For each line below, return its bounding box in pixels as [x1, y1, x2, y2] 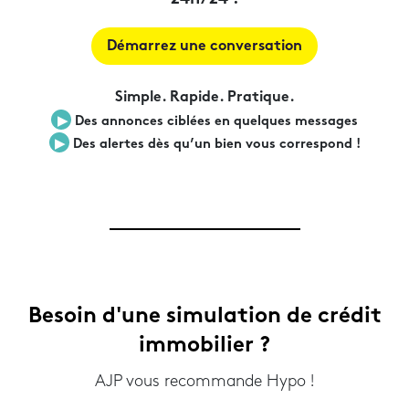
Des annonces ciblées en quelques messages [71, 116, 358, 129]
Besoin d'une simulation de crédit [27, 307, 382, 329]
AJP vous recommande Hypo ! [95, 373, 314, 390]
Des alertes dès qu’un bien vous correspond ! [68, 139, 361, 152]
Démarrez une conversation [107, 40, 302, 55]
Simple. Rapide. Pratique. [114, 91, 295, 106]
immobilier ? [139, 336, 270, 358]
